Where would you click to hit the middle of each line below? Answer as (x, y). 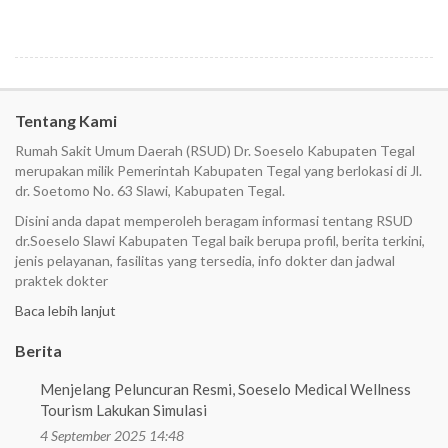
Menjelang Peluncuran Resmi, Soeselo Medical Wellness (225, 388)
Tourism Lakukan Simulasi (123, 409)
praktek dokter (61, 280)
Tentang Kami (66, 120)
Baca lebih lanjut (65, 310)
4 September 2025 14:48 (112, 435)
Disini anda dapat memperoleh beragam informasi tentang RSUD (214, 220)
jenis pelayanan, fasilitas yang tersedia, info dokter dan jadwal (205, 260)
